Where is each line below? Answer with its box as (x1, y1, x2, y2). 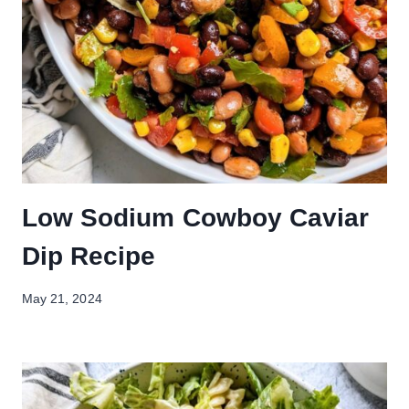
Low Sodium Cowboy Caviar (22, 203, 370, 232)
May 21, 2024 (22, 291, 102, 306)
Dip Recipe (22, 241, 156, 270)
